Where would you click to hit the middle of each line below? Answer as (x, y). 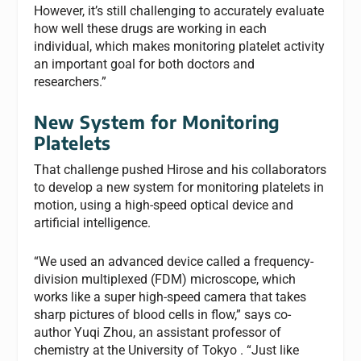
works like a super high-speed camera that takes (170, 297)
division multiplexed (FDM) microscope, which (165, 279)
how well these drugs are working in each (151, 28)
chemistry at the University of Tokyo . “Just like (167, 350)
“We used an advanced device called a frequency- (174, 261)
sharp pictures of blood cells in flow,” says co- (163, 314)
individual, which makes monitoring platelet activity (180, 46)
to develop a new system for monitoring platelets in (179, 188)
